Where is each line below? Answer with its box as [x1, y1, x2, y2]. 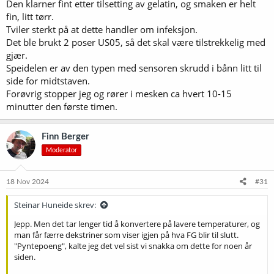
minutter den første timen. [6, 100, 117, 113]
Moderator [46, 146, 77, 154]
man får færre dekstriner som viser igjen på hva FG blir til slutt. [14, 229, 239, 240]
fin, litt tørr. [6, 10, 54, 23]
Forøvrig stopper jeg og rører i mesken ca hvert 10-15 [6, 87, 232, 100]
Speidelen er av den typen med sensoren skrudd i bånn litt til [6, 61, 262, 74]
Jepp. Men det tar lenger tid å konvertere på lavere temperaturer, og [14, 218, 260, 229]
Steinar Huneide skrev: [14, 199, 96, 210]
